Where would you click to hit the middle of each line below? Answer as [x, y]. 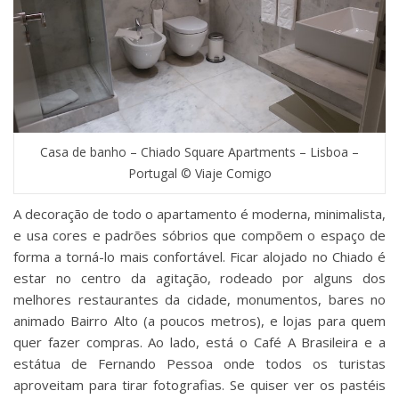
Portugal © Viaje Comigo [199, 173]
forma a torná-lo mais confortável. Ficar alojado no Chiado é [199, 256]
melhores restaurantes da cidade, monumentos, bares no [199, 299]
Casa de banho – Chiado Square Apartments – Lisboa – [199, 151]
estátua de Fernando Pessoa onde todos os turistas [199, 363]
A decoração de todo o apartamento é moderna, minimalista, [199, 213]
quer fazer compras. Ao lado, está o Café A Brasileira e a [199, 342]
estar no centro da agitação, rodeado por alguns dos [199, 277]
